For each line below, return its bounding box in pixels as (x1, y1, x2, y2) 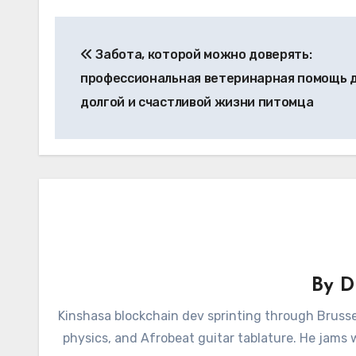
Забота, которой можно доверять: (92, 47, 312, 62)
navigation (54, 52, 182, 77)
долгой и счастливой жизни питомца (80, 95, 314, 110)
